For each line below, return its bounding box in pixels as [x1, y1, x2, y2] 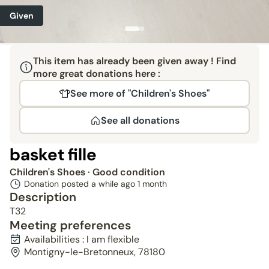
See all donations [100, 114, 180, 127]
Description [10, 189, 76, 205]
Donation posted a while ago [24, 178, 138, 189]
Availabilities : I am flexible [24, 233, 139, 246]
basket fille [10, 144, 97, 166]
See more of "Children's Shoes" [70, 87, 210, 100]
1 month [138, 178, 167, 189]
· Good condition [88, 166, 165, 178]
